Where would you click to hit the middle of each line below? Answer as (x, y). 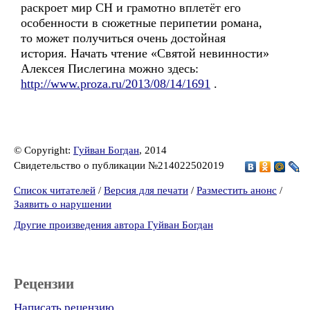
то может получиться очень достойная (123, 38)
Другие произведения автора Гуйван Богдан (113, 225)
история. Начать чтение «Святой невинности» (145, 53)
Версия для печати (146, 190)
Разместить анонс (237, 190)
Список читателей (55, 190)
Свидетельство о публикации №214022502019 (120, 165)
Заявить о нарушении (63, 204)
